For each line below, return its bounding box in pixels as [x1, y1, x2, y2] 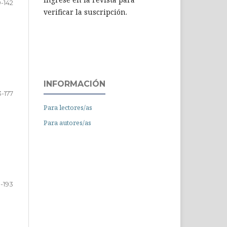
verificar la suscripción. [44, 7, 127, 17]
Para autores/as [44, 118, 91, 127]
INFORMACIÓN [44, 79, 105, 89]
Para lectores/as [44, 102, 92, 112]
